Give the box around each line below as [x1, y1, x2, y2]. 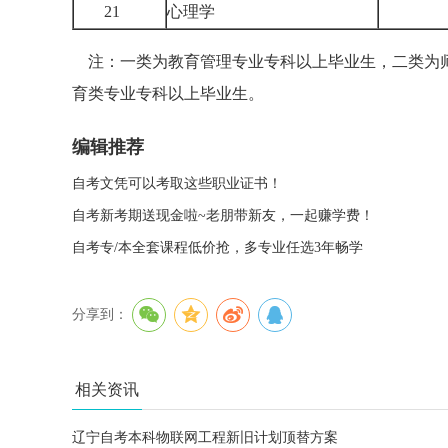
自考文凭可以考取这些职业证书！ [72, 176, 282, 191]
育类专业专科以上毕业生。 [72, 85, 264, 102]
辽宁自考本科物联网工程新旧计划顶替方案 [72, 430, 338, 445]
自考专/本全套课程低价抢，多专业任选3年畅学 [72, 240, 363, 255]
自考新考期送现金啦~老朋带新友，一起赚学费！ [72, 208, 374, 223]
